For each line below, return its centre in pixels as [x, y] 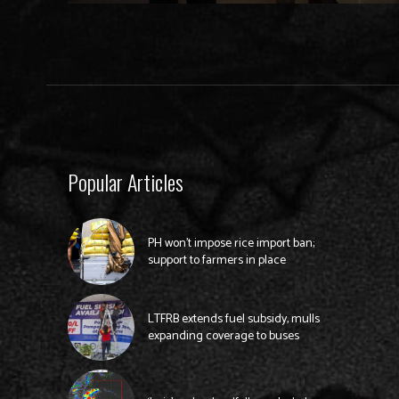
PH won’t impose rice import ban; [231, 243]
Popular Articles [126, 182]
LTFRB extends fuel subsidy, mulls [233, 319]
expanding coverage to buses [223, 336]
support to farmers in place [216, 260]
